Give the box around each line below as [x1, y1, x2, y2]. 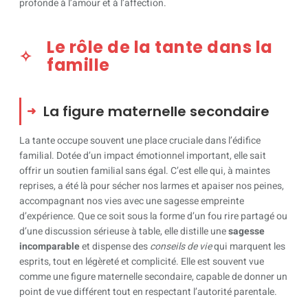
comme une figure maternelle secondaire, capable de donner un [19, 269, 287, 284]
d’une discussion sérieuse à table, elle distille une [19, 224, 228, 239]
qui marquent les [212, 239, 285, 254]
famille [47, 54, 110, 76]
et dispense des [80, 239, 150, 254]
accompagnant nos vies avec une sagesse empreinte [19, 194, 244, 208]
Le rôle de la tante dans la [47, 36, 273, 58]
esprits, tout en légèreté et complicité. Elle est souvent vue [19, 254, 264, 269]
